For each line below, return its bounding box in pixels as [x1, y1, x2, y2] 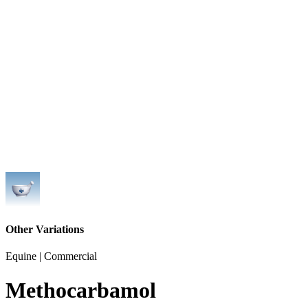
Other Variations [5, 223, 84, 236]
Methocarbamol [5, 277, 156, 302]
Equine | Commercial [5, 250, 97, 263]
